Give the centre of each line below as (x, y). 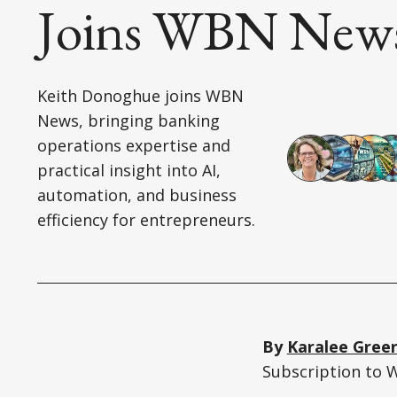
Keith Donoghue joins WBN (140, 96)
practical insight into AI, (129, 171)
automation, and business (137, 195)
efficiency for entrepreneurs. (146, 220)
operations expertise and (134, 146)
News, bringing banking (128, 121)
